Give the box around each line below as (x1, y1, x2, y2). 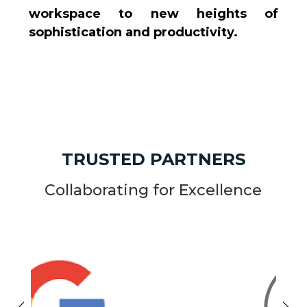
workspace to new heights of (29, 6, 278, 22)
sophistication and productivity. (29, 25, 238, 40)
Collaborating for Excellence (45, 180, 262, 199)
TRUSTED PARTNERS (61, 149, 245, 169)
